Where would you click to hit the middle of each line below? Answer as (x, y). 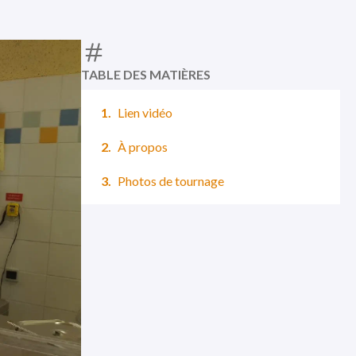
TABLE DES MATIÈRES (146, 74)
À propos (143, 147)
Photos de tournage (171, 181)
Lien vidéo (145, 112)
